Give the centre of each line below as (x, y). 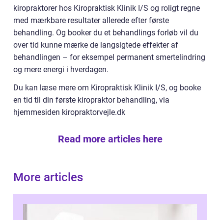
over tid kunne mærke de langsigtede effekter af (96, 45)
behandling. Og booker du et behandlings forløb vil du (106, 32)
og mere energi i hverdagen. (61, 69)
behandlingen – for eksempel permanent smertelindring (109, 57)
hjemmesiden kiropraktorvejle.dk (69, 112)
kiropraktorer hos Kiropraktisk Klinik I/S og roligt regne (107, 8)
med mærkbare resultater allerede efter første (91, 20)
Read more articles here (110, 139)
